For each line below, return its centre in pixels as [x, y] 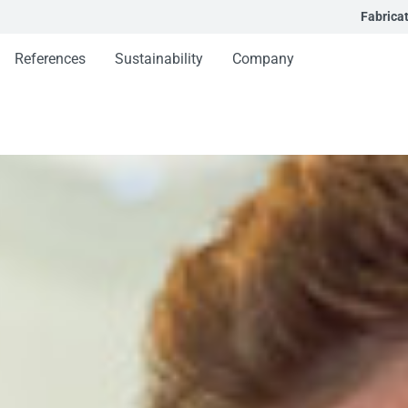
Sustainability [159, 59]
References [50, 59]
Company [263, 59]
